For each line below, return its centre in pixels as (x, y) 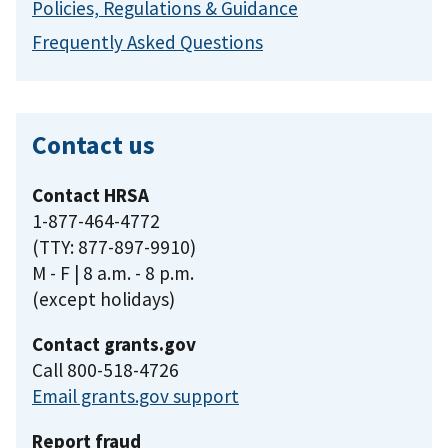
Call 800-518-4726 (105, 369)
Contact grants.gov (114, 343)
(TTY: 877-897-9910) (114, 246)
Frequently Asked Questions (147, 41)
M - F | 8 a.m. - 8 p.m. (113, 272)
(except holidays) (103, 298)
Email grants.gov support (135, 395)
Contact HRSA (90, 194)
